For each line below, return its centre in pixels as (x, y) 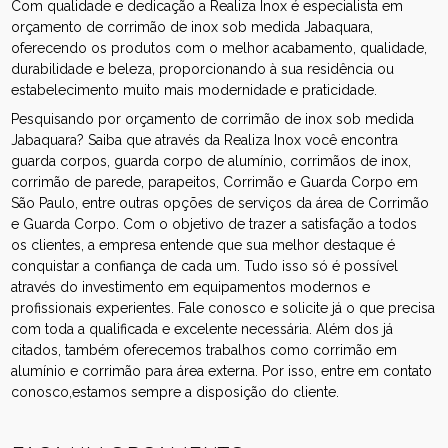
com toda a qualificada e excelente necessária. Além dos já (202, 328)
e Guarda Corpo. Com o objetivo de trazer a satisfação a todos (214, 223)
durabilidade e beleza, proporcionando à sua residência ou (203, 68)
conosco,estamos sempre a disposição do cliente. (175, 391)
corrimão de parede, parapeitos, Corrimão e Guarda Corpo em (215, 181)
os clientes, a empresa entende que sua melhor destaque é (203, 244)
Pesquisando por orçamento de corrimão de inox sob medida (213, 118)
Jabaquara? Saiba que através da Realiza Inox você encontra (205, 139)
